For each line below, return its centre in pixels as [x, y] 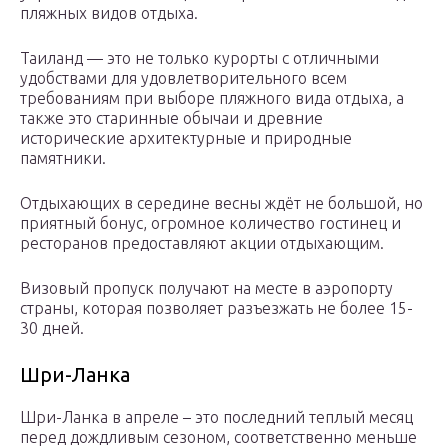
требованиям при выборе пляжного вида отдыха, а [212, 98]
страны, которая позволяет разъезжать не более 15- [216, 308]
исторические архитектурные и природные [186, 138]
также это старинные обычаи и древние [171, 118]
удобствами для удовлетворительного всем [183, 78]
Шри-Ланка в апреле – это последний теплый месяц [216, 417]
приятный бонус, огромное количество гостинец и [210, 223]
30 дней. [52, 328]
